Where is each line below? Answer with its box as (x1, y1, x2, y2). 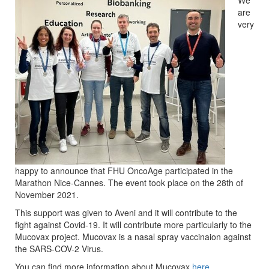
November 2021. (15, 189, 79, 201)
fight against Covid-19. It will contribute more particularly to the (15, 219, 252, 231)
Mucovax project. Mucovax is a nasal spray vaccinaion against (15, 231, 251, 243)
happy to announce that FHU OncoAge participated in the (15, 165, 233, 177)
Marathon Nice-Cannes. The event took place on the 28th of (15, 177, 243, 189)
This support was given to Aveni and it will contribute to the (15, 207, 237, 219)
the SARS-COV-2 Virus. (15, 243, 103, 255)
